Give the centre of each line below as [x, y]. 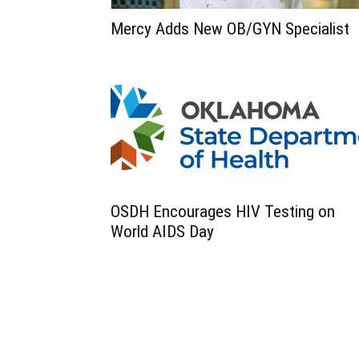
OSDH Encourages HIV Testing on [223, 212]
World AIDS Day [162, 232]
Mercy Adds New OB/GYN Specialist [230, 29]
